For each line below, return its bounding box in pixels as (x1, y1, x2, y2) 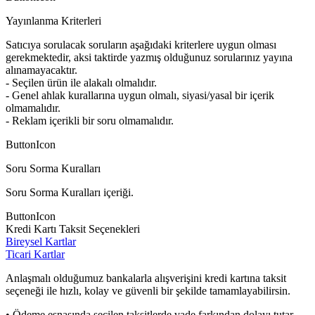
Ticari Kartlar (6, 247, 65, 260)
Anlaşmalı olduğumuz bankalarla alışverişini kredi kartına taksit (6, 271, 286, 284)
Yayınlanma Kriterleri (6, 14, 101, 27)
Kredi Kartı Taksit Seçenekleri (6, 222, 140, 235)
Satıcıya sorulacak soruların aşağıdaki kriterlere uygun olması (6, 38, 276, 51)
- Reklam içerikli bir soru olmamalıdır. (6, 114, 174, 127)
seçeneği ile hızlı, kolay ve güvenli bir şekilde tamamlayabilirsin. (6, 284, 290, 297)
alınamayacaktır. (6, 63, 77, 76)
